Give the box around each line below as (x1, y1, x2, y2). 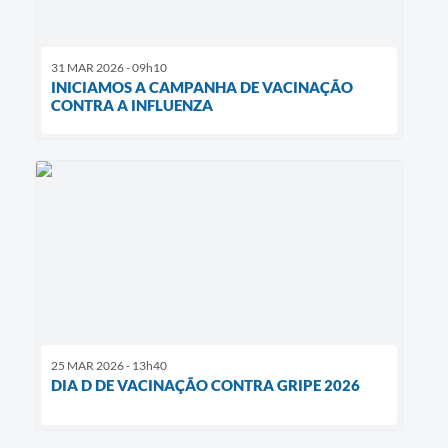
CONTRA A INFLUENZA (51, 96, 213, 115)
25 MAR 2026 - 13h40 (51, 358, 167, 374)
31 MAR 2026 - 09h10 (51, 60, 167, 76)
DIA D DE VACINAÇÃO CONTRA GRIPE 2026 (51, 376, 360, 395)
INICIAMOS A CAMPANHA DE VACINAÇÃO (51, 78, 353, 97)
